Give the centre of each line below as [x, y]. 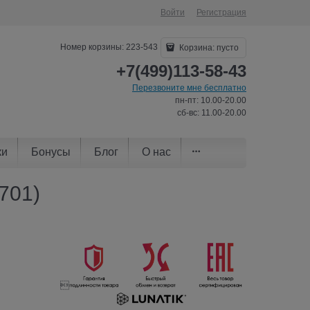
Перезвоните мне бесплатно [189, 88]
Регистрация [221, 12]
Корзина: [197, 48]
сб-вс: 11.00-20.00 [212, 113]
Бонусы [51, 152]
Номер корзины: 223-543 [109, 47]
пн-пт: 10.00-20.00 [211, 100]
